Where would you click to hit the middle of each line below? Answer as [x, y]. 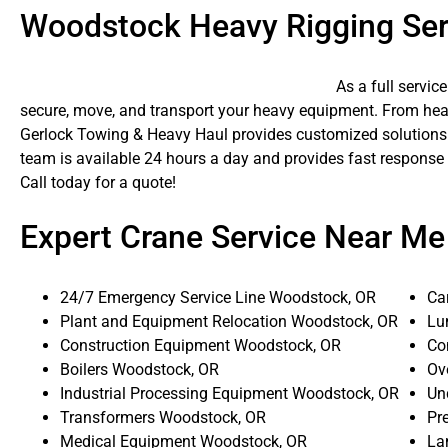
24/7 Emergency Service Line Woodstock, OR [218, 297]
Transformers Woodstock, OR [163, 417]
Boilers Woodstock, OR [139, 369]
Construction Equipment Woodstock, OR [200, 345]
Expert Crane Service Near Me [232, 236]
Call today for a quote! [98, 183]
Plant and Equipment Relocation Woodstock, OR [229, 321]
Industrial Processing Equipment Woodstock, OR [229, 393]
